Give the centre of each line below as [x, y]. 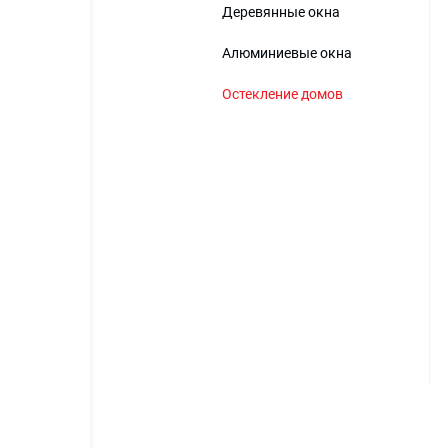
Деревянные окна [281, 12]
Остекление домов [282, 94]
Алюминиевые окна [287, 53]
